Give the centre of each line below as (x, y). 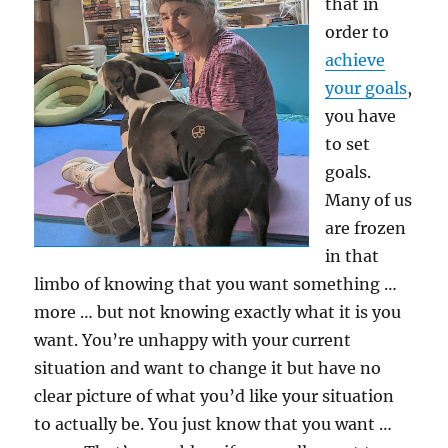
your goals (366, 87)
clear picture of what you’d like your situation (214, 395)
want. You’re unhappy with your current (193, 339)
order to (357, 31)
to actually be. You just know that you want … (213, 423)
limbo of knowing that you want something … (216, 283)
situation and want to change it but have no (208, 367)
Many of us (369, 199)
